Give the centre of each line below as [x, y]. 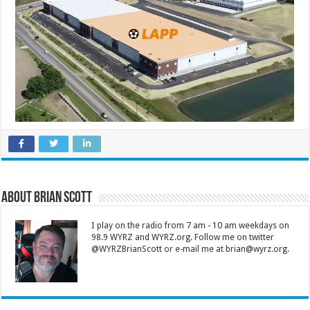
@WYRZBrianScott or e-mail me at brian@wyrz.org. [191, 249]
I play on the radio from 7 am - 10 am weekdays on [191, 225]
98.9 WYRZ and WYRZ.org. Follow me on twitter [183, 237]
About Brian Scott [47, 198]
